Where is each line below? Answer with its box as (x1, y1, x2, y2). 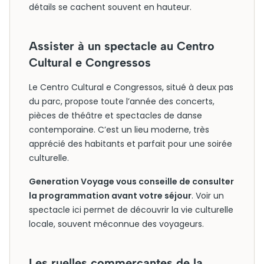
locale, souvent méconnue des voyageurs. (29, 218, 204, 230)
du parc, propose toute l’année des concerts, (29, 95, 214, 107)
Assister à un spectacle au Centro (29, 39, 214, 53)
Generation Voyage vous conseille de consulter (29, 176, 234, 187)
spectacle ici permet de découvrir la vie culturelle (29, 204, 233, 216)
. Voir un (192, 190, 224, 202)
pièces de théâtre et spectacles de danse (29, 110, 202, 121)
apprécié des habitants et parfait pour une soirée (29, 138, 232, 150)
